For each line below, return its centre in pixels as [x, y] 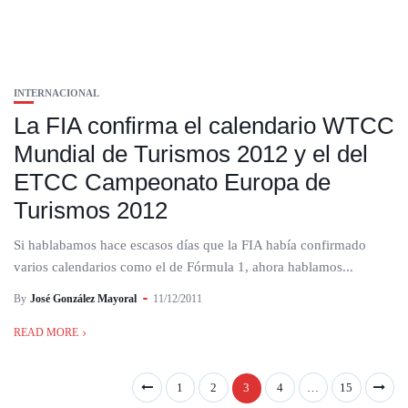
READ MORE [46, 332]
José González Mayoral [83, 299]
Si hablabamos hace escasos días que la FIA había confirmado [190, 245]
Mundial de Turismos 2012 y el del [191, 154]
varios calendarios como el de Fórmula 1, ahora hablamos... [184, 267]
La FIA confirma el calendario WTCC [204, 126]
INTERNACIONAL [56, 93]
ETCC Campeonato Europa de [172, 182]
